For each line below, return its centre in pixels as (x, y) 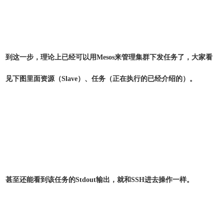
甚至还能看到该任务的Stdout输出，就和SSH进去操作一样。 (99, 180)
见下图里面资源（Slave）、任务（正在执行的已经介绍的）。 (101, 79)
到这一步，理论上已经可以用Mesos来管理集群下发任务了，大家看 (109, 57)
